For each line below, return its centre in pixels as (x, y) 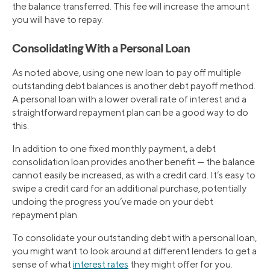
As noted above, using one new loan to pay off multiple (127, 73)
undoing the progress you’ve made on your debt (113, 202)
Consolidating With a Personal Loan (101, 50)
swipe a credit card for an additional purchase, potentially (129, 189)
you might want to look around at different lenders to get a (134, 251)
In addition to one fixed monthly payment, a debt (114, 149)
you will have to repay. (58, 20)
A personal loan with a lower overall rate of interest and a (129, 99)
